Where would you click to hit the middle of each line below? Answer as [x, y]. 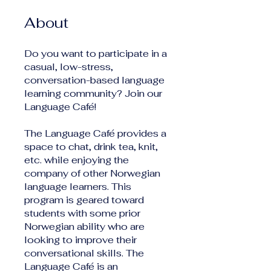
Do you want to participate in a [96, 53]
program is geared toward [84, 200]
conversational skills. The [84, 253]
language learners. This [78, 186]
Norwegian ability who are [84, 226]
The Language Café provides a [95, 133]
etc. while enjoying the [77, 160]
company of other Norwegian [92, 173]
